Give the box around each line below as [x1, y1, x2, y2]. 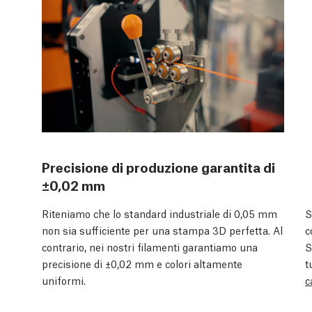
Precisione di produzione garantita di [42, 157, 275, 175]
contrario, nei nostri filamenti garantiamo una [42, 239, 258, 253]
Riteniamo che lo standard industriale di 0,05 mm [42, 205, 277, 220]
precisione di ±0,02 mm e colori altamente [42, 256, 242, 270]
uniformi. [42, 272, 86, 287]
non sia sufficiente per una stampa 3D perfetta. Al [42, 222, 283, 237]
